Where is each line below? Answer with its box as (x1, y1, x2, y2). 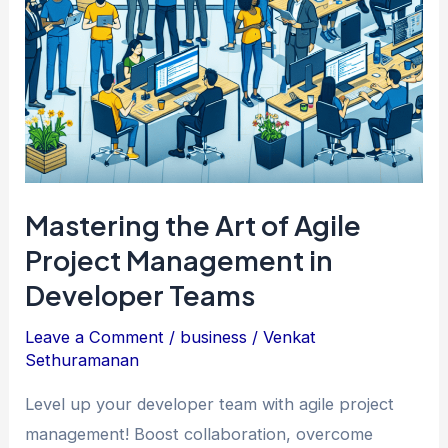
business (180, 327, 248, 348)
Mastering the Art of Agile (25, 207, 362, 242)
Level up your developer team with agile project (25, 393, 395, 414)
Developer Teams (25, 277, 256, 312)
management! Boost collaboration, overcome (25, 423, 374, 444)
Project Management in (25, 242, 334, 277)
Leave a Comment (25, 327, 165, 348)
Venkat (263, 327, 317, 348)
